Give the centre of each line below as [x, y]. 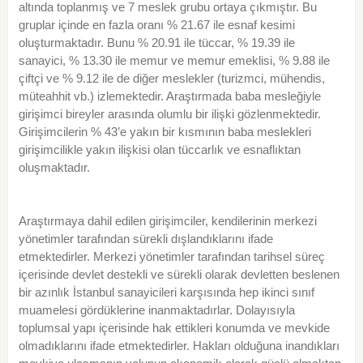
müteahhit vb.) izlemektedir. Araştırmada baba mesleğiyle [169, 96]
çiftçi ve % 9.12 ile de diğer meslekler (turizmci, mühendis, [171, 79]
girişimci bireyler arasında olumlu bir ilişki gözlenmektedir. [169, 114]
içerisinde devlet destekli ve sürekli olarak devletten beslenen [179, 275]
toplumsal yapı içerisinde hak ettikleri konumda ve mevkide [174, 328]
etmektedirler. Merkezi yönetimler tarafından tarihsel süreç [171, 257]
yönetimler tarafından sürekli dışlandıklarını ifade [145, 239]
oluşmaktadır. [54, 168]
